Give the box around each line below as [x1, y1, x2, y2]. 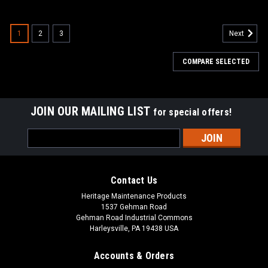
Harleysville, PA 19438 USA [90, 224, 178, 233]
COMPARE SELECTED [182, 57, 249, 66]
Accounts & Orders [93, 249, 175, 261]
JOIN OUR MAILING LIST [30, 103, 154, 118]
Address [28, 142, 60, 152]
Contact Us [110, 174, 158, 186]
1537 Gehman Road [101, 202, 167, 211]
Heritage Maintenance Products [81, 191, 187, 200]
